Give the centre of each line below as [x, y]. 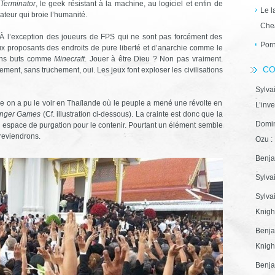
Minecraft [70, 59]
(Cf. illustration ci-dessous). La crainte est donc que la [133, 114]
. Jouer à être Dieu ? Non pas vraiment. [154, 59]
